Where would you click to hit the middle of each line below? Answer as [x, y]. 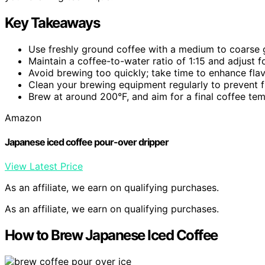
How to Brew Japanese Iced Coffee [111, 235]
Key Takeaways [52, 22]
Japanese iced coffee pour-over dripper [87, 142]
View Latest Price [44, 167]
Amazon [23, 117]
